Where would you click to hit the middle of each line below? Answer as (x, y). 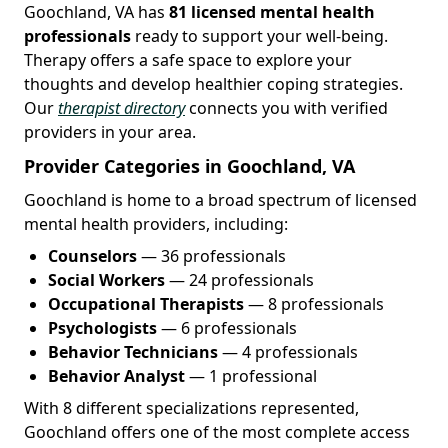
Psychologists (102, 327)
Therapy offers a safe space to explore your (188, 59)
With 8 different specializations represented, (191, 407)
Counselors (92, 255)
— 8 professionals (314, 303)
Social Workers (106, 279)
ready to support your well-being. (259, 35)
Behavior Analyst (116, 375)
